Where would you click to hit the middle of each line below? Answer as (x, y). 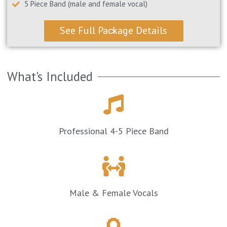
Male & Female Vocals (113, 193)
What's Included (50, 77)
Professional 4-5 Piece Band (113, 131)
